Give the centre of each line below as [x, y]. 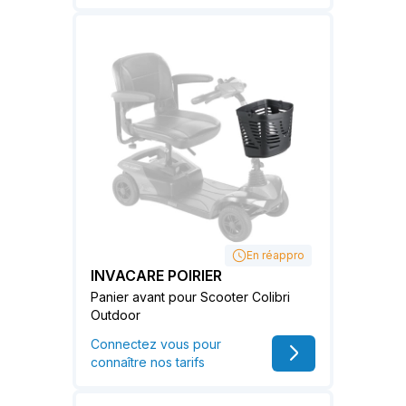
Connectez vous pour [156, 344]
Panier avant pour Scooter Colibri [190, 297]
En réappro [275, 256]
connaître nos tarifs [148, 362]
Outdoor [116, 315]
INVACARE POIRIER [156, 276]
